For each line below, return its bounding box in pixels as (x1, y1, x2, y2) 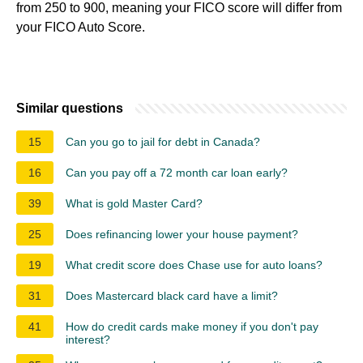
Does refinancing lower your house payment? (66, 228, 298, 241)
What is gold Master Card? (66, 197, 203, 211)
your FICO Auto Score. (16, 20, 145, 35)
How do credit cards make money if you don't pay (66, 320, 318, 334)
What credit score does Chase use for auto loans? (66, 258, 322, 272)
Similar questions (16, 101, 123, 116)
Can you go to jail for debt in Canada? (66, 135, 260, 149)
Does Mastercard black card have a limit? (66, 289, 278, 303)
